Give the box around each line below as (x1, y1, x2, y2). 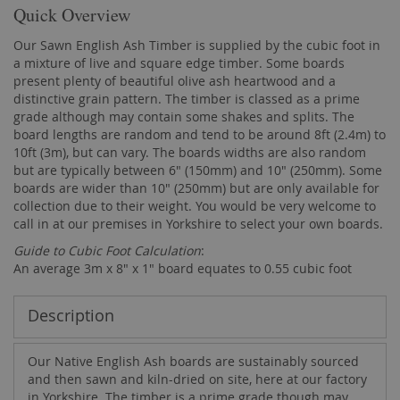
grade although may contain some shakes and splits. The (13, 108, 354, 125)
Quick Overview (13, 3, 130, 27)
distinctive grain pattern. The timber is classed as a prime (13, 90, 360, 107)
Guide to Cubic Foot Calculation (13, 242, 201, 259)
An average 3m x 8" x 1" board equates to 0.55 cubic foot (13, 260, 352, 277)
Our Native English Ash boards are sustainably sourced (28, 353, 359, 370)
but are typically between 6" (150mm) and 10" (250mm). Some (13, 162, 382, 179)
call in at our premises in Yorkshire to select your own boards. (13, 215, 383, 232)
